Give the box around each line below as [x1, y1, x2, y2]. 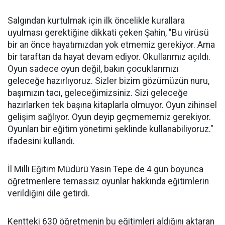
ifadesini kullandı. [8, 136, 75, 146]
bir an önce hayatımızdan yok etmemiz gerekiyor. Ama [8, 40, 215, 50]
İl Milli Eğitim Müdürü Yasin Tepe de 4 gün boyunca [8, 164, 203, 174]
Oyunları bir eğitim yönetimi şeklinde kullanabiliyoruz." [8, 124, 213, 134]
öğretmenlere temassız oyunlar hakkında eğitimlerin [8, 176, 209, 186]
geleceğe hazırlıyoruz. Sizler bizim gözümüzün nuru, [8, 76, 209, 86]
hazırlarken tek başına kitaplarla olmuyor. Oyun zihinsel [8, 100, 217, 110]
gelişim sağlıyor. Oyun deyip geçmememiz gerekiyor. [8, 112, 211, 122]
